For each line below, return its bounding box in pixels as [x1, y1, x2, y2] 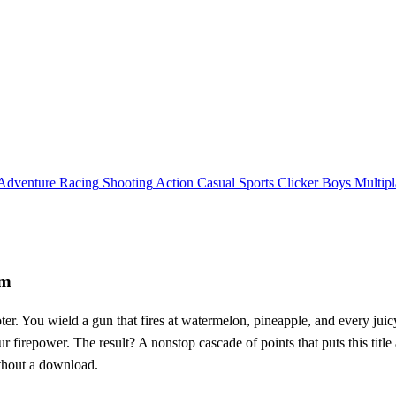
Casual [197, 174, 235, 190]
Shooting [103, 174, 153, 190]
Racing [59, 174, 99, 190]
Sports [239, 174, 274, 190]
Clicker [278, 174, 318, 190]
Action [156, 174, 194, 190]
